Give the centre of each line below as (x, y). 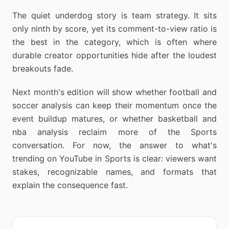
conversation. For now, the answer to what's (114, 145)
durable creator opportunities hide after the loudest (114, 55)
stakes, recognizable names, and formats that (114, 172)
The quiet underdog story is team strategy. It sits (114, 15)
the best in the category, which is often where (114, 42)
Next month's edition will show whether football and (114, 92)
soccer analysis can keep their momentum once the (114, 105)
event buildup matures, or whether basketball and (114, 119)
